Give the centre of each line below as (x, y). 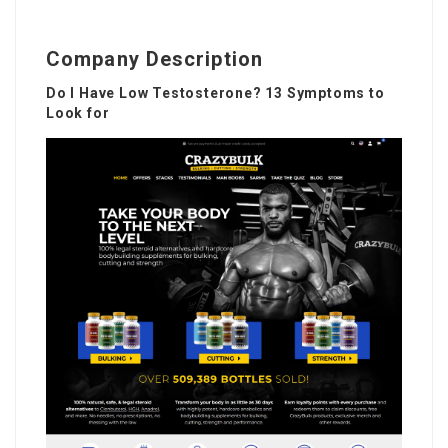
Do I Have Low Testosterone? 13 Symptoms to (215, 92)
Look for (78, 112)
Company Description (154, 58)
